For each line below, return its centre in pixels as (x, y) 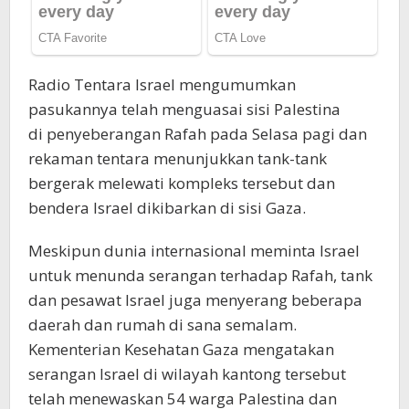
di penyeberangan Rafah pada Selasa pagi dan (198, 134)
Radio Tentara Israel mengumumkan (162, 85)
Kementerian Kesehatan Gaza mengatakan (181, 350)
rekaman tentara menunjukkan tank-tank (178, 159)
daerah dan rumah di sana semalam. (163, 325)
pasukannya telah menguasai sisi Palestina (184, 110)
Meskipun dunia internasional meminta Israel (194, 251)
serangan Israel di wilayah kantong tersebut (187, 374)
